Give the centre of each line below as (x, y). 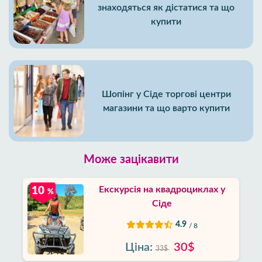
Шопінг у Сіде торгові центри (166, 94)
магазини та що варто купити (166, 108)
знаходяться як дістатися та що (166, 7)
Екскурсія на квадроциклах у (162, 190)
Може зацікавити (131, 160)
